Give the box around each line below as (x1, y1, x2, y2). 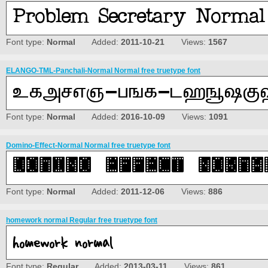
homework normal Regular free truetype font (6, 216, 157, 225)
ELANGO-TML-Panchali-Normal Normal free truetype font (6, 66, 200, 75)
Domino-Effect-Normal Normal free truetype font (6, 141, 170, 150)
